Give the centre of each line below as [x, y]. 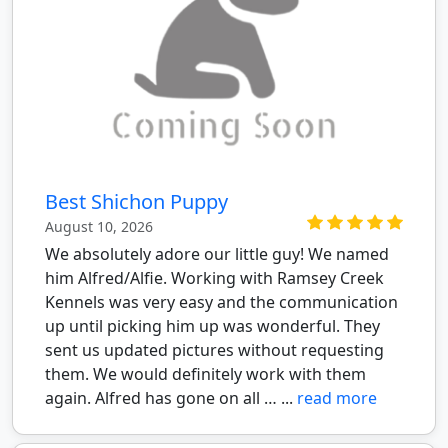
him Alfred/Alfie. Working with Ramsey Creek [214, 277]
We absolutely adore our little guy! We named [217, 253]
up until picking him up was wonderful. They [212, 325]
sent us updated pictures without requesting [214, 349]
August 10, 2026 [99, 226]
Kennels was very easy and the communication [221, 301]
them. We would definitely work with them [205, 373]
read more [337, 397]
